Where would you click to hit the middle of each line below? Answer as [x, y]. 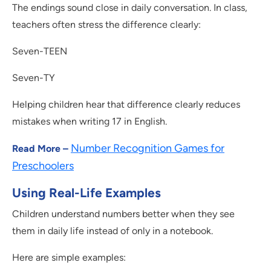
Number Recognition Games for [148, 149]
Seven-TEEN [40, 51]
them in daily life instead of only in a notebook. [113, 231]
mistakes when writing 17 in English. [90, 122]
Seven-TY [34, 78]
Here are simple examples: [69, 258]
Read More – [41, 149]
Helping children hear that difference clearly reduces [126, 105]
